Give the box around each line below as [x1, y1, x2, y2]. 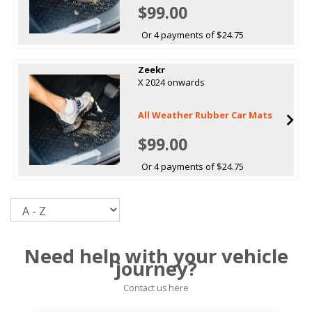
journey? [115, 255, 197, 281]
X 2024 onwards [137, 75, 205, 88]
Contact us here [123, 281, 189, 294]
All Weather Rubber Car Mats [137, 108, 272, 121]
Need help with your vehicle [24, 242, 288, 269]
